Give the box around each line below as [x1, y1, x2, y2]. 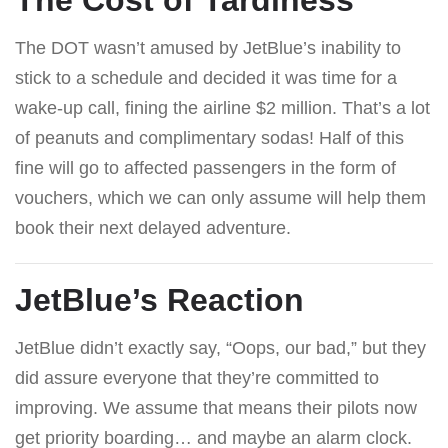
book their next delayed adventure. [15, 217, 291, 238]
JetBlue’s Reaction [15, 281, 304, 318]
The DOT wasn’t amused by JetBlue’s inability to [15, 37, 401, 58]
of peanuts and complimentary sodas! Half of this [15, 127, 404, 148]
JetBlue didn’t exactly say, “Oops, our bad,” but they [15, 337, 426, 358]
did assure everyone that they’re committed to [15, 367, 379, 388]
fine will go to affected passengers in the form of [15, 157, 396, 178]
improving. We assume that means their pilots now [15, 397, 417, 418]
